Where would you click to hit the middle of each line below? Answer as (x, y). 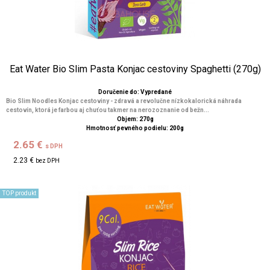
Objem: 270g (135, 119)
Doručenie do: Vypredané (135, 92)
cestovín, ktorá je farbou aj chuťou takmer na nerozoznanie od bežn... (108, 110)
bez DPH (48, 161)
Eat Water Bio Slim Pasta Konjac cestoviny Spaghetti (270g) (135, 69)
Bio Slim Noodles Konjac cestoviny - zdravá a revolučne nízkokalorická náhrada (124, 101)
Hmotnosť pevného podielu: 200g (135, 128)
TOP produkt (19, 193)
